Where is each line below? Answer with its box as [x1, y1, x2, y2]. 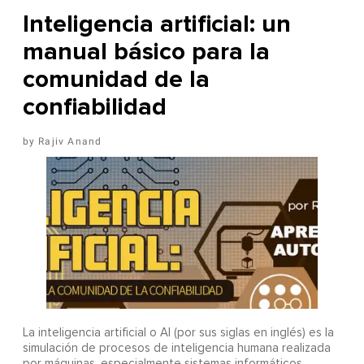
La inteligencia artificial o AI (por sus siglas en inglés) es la [22, 327, 334, 340]
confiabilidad [22, 92, 167, 123]
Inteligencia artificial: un [22, 9, 291, 40]
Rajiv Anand [38, 136, 102, 148]
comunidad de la [22, 64, 210, 95]
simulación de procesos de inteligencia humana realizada [22, 342, 331, 355]
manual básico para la [22, 37, 270, 67]
